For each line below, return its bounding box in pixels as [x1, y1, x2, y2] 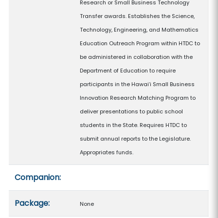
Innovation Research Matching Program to [80, 94, 196, 102]
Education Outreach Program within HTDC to [80, 39, 200, 47]
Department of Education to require [80, 67, 176, 74]
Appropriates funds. [80, 148, 134, 156]
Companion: [15, 172, 61, 183]
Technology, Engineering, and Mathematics [80, 26, 199, 34]
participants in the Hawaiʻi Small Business [80, 80, 195, 88]
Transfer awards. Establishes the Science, [80, 12, 195, 20]
